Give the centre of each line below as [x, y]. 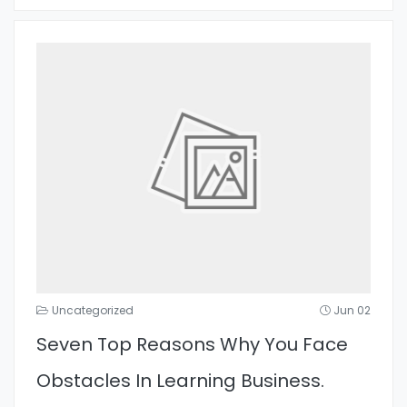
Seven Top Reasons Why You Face [192, 345]
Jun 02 [352, 311]
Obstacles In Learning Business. [180, 381]
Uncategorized [93, 311]
